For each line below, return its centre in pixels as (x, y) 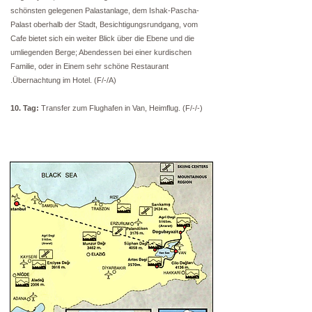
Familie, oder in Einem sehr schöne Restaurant (89, 66)
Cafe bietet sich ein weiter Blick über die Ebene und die (102, 38)
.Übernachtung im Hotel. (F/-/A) (63, 80)
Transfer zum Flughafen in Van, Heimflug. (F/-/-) (122, 108)
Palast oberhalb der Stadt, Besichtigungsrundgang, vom (104, 24)
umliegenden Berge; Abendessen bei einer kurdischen (101, 52)
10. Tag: (26, 108)
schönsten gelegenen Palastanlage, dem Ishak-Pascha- (105, 10)
